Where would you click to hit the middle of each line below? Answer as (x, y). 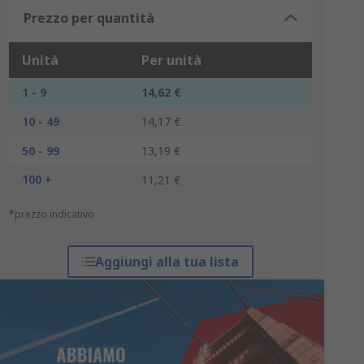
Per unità (171, 60)
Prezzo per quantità (89, 18)
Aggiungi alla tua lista (167, 262)
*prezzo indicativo (51, 214)
